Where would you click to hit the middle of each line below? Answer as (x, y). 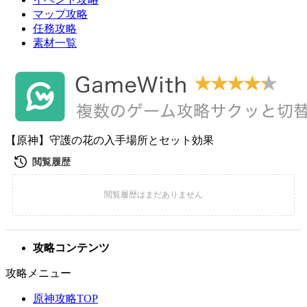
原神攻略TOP (65, 298)
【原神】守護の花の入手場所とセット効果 (110, 140)
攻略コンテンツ (71, 248)
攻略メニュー (38, 273)
